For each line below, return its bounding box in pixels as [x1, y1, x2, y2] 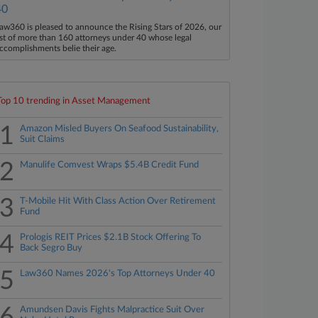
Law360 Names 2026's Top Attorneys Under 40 [20, 269, 216, 278]
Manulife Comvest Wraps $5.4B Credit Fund [20, 160, 199, 170]
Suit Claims [20, 135, 65, 144]
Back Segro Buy [20, 243, 83, 253]
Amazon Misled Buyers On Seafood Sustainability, [20, 124, 219, 133]
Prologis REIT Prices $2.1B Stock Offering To [20, 233, 202, 242]
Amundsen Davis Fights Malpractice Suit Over [20, 305, 205, 314]
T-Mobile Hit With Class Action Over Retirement [20, 197, 216, 206]
